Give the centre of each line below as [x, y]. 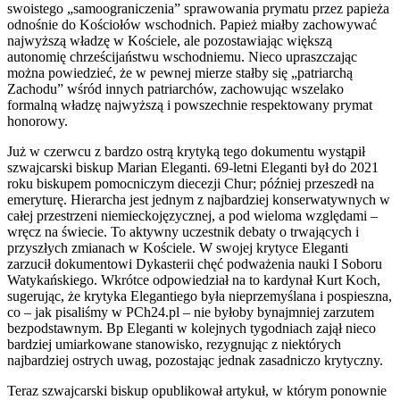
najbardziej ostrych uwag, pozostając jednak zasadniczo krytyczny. [195, 360]
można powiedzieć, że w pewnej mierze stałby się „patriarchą [180, 72]
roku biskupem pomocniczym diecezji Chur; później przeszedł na [191, 183]
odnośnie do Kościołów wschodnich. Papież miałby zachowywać [192, 24]
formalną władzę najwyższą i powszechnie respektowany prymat [190, 104]
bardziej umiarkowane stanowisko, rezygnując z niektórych [174, 344]
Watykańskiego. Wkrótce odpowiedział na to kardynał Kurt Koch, [194, 279]
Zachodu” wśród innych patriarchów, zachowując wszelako [175, 88]
